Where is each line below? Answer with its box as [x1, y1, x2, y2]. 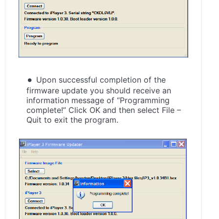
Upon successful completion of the [36, 74, 166, 85]
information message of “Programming [26, 95, 170, 105]
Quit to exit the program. [26, 114, 118, 125]
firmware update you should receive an [26, 85, 171, 95]
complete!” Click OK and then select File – [26, 105, 181, 115]
